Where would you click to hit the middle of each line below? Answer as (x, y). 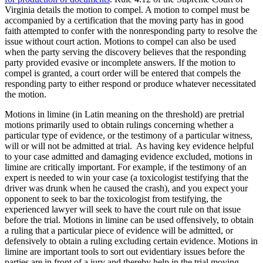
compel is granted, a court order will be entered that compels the (123, 73)
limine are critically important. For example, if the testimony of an (126, 167)
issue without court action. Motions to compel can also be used (120, 42)
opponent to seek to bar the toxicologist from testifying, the (113, 199)
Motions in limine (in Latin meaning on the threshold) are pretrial (124, 114)
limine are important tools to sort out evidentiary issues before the (125, 252)
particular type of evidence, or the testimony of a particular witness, (129, 136)
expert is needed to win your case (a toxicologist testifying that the (127, 178)
